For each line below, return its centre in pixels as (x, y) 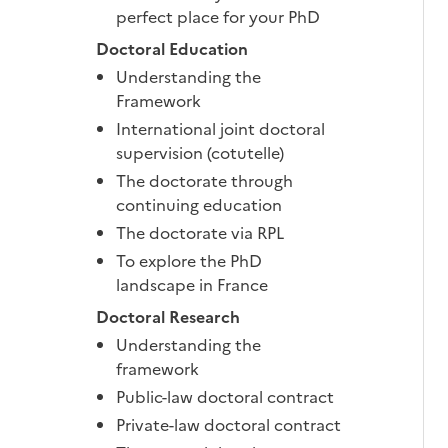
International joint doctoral (220, 129)
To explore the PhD (189, 261)
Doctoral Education (172, 49)
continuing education (199, 205)
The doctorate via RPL (200, 233)
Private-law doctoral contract (228, 425)
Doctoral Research (168, 317)
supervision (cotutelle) (200, 153)
